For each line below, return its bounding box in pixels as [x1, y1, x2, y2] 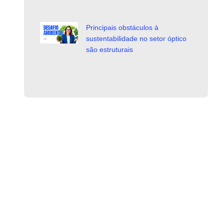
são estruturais [86, 45, 133, 53]
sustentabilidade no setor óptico [86, 34, 186, 42]
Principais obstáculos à [86, 23, 158, 31]
